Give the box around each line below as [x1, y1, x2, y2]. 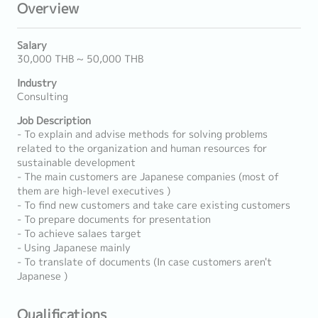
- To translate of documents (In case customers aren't [17, 255, 272, 269]
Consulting [17, 89, 68, 104]
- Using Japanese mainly [17, 241, 131, 255]
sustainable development [17, 155, 136, 170]
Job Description [17, 114, 91, 128]
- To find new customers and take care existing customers [17, 198, 290, 212]
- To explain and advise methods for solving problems [17, 127, 268, 141]
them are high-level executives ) [17, 184, 170, 198]
